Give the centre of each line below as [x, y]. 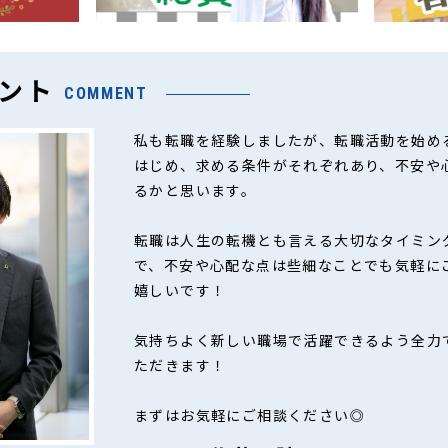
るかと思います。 [195, 190]
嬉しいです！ [180, 290]
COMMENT [106, 94]
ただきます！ [180, 365]
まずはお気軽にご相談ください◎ [249, 415]
